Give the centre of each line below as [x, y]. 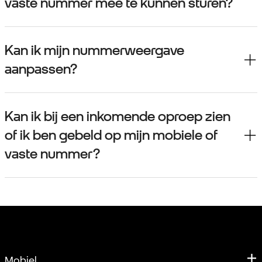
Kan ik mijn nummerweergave [94, 51]
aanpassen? [41, 69]
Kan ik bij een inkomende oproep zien [118, 117]
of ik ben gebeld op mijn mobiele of [111, 135]
